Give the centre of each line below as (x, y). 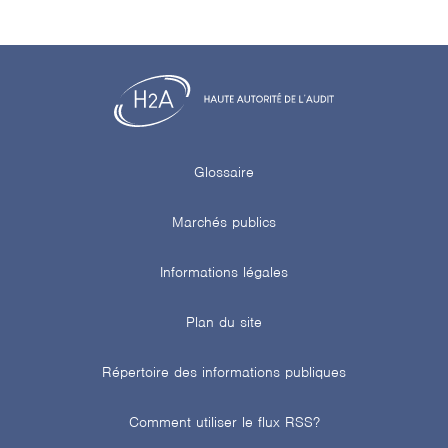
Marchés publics (224, 221)
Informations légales (224, 271)
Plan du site (224, 321)
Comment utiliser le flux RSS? (224, 421)
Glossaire (224, 171)
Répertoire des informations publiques (224, 371)
